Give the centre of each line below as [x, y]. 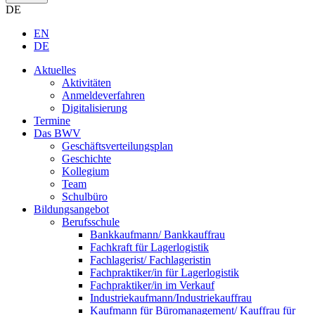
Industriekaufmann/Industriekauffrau [171, 298]
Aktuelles [55, 70]
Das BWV [57, 134]
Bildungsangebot [71, 210]
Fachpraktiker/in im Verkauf [152, 285]
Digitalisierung [95, 108]
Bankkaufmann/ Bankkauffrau [157, 235]
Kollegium [85, 172]
